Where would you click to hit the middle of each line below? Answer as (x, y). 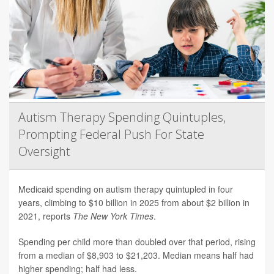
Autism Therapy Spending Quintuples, (122, 117)
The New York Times (113, 216)
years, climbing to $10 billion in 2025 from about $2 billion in (134, 203)
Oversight (44, 152)
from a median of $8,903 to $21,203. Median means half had (136, 255)
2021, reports (46, 216)
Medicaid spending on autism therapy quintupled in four (126, 189)
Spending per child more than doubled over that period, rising (137, 242)
